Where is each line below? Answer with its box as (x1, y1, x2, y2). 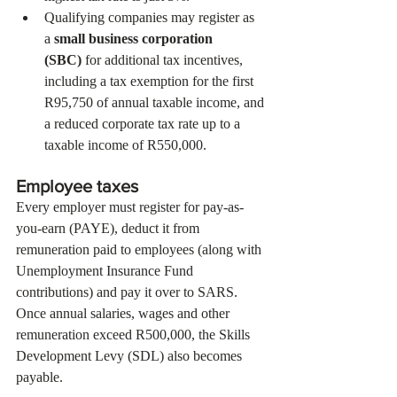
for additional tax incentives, (82, 52, 246, 67)
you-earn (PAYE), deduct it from (16, 221, 203, 236)
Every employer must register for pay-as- (16, 199, 244, 214)
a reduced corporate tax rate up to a (44, 116, 244, 131)
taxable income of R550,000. (44, 137, 206, 152)
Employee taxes (16, 176, 138, 196)
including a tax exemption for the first (44, 74, 257, 89)
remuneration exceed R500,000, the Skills (16, 327, 253, 342)
